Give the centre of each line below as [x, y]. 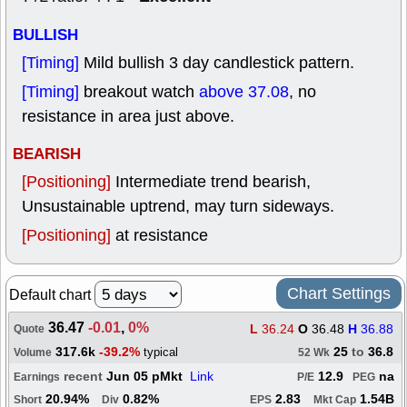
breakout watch [141, 92]
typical [161, 352]
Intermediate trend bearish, [213, 182]
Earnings [37, 377]
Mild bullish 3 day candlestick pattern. [219, 63]
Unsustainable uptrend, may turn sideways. [178, 206]
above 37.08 [244, 92]
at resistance [162, 235]
